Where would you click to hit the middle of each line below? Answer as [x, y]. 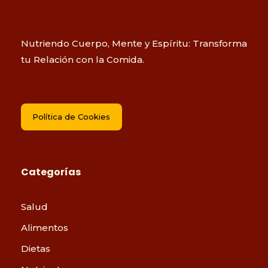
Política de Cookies [71, 117]
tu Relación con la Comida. [83, 60]
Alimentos [45, 227]
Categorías [51, 172]
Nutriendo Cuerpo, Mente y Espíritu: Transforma [134, 44]
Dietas [36, 248]
